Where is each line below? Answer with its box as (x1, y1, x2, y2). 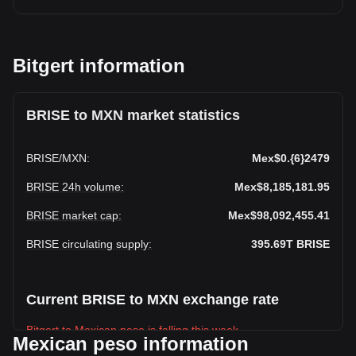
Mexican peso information (13, 333, 249, 354)
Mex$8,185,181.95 (234, 180, 330, 193)
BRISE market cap (26, 209, 118, 222)
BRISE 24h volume (26, 180, 121, 193)
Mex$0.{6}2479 (252, 152, 330, 164)
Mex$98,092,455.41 (228, 209, 330, 222)
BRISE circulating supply (26, 238, 149, 250)
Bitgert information (13, 55, 185, 76)
